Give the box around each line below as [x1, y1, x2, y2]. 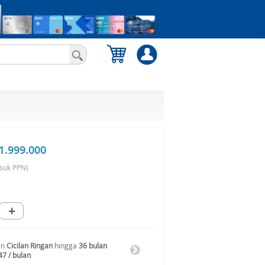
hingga [53, 241, 79, 250]
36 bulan [79, 241, 107, 250]
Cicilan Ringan [7, 241, 53, 250]
